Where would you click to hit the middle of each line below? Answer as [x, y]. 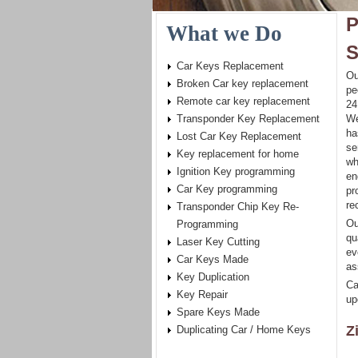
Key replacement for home [238, 154]
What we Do [224, 34]
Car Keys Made [213, 259]
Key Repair [202, 294]
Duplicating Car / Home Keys [244, 330]
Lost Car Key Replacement [239, 136]
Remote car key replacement [243, 101]
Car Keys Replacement [230, 66]
